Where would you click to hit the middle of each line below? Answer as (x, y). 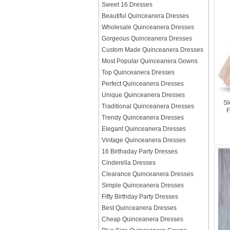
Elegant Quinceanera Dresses (144, 129)
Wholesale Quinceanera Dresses (148, 27)
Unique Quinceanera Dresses (143, 95)
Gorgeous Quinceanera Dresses (147, 39)
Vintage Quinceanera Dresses (144, 140)
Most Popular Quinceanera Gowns (150, 61)
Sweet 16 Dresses (127, 5)
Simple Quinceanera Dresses (143, 185)
